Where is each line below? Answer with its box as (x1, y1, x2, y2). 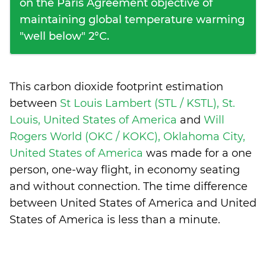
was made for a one (146, 147, 252, 160)
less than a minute (118, 213, 218, 226)
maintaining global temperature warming (20, 13, 245, 26)
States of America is (9, 213, 118, 226)
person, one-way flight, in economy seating (9, 163, 240, 176)
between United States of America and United (9, 197, 256, 210)
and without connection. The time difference (9, 180, 248, 193)
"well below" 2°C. (20, 30, 109, 43)
